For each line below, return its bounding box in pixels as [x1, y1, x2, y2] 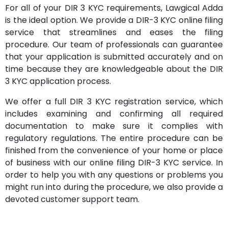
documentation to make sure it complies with [5, 120, 223, 132]
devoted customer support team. [5, 193, 139, 205]
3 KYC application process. [5, 75, 111, 87]
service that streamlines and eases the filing [5, 26, 223, 38]
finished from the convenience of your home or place [5, 145, 223, 156]
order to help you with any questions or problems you [5, 169, 223, 181]
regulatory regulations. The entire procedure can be [5, 132, 223, 144]
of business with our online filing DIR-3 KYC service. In [5, 157, 223, 168]
